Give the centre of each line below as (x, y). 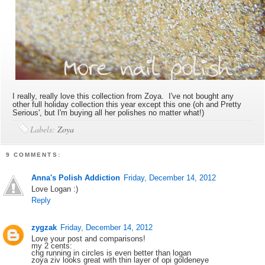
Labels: (44, 130)
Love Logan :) (55, 189)
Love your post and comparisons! (89, 239)
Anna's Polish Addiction (76, 177)
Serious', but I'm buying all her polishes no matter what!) (109, 113)
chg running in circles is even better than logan (112, 253)
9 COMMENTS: (33, 155)
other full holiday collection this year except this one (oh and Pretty (127, 105)
